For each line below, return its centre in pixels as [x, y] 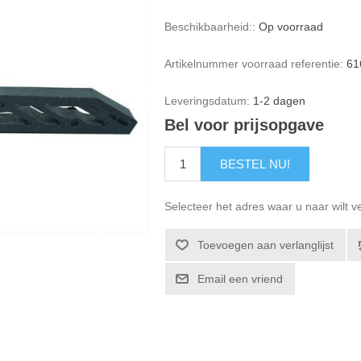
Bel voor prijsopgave [245, 125]
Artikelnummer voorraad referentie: [254, 64]
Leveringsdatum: [207, 101]
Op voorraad [291, 27]
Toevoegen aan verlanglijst [266, 245]
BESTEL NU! [255, 164]
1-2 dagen [280, 101]
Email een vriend [241, 279]
